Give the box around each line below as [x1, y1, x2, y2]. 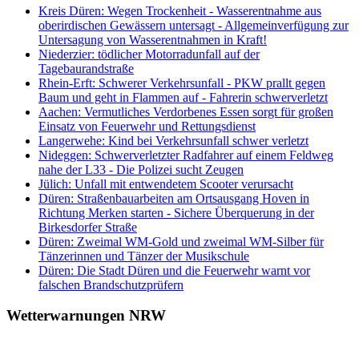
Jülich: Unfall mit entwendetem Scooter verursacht [38, 176, 293, 191]
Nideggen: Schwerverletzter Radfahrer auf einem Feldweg [38, 147, 333, 162]
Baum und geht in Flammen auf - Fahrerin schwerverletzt [38, 90, 328, 104]
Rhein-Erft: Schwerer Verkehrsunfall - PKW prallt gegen [38, 75, 325, 90]
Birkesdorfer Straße [38, 220, 137, 234]
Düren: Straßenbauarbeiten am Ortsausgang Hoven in [38, 191, 309, 205]
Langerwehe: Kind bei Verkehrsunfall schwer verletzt [38, 133, 309, 147]
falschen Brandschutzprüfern [38, 277, 184, 292]
